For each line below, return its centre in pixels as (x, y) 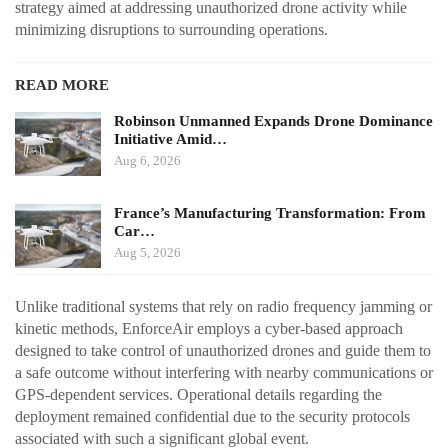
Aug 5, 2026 (147, 253)
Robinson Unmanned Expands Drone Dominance (273, 121)
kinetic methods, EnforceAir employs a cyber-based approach (209, 329)
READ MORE (62, 85)
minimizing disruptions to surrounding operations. (171, 30)
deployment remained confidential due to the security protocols (212, 417)
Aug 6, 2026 (147, 161)
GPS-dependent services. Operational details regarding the (198, 395)
